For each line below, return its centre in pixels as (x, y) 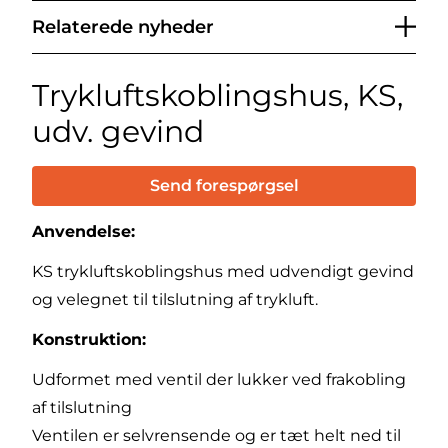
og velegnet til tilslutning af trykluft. (175, 299)
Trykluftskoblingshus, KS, (217, 95)
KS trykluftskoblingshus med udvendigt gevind (223, 271)
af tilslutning (82, 407)
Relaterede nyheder (123, 26)
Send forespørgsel (224, 185)
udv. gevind (118, 131)
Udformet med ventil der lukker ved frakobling (219, 379)
